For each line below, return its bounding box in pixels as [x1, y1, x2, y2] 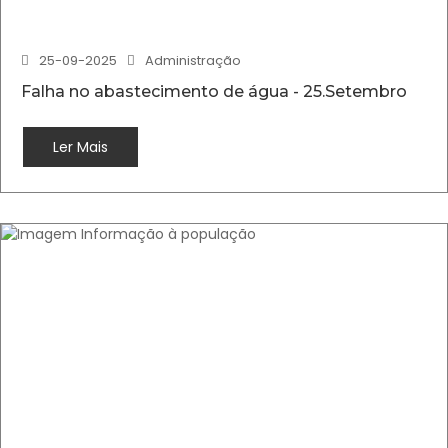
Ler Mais [53, 137, 108, 157]
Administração [145, 51, 241, 70]
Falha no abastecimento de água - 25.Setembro [21, 82, 407, 101]
